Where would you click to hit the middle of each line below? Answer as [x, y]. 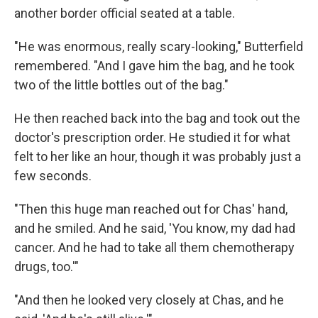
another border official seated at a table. [125, 13]
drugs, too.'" [46, 267]
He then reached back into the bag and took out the [157, 118]
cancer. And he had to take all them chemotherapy [154, 247]
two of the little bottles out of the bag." [121, 85]
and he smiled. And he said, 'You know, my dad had [155, 228]
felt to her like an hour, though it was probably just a [158, 157]
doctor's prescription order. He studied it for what [152, 137]
